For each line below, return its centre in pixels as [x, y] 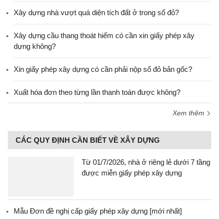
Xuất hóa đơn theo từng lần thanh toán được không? [97, 92]
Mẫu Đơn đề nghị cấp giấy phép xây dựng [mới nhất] [98, 211]
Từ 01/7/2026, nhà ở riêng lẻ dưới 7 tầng [146, 162]
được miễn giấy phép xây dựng [132, 173]
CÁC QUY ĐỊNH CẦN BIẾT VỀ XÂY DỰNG [88, 140]
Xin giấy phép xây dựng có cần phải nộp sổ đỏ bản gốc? [103, 69]
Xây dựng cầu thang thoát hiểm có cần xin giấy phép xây [104, 35]
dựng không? [35, 46]
